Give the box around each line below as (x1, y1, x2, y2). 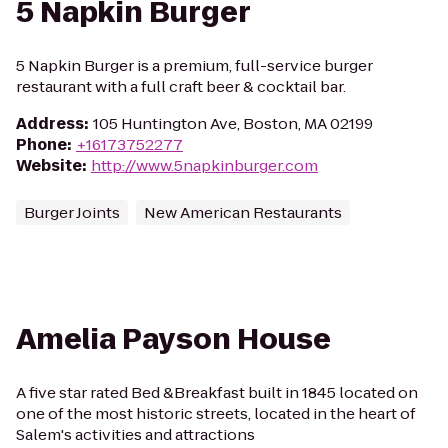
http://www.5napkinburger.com (91, 155, 318, 176)
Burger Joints (24, 202, 120, 223)
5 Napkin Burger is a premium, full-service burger (16, 55, 373, 76)
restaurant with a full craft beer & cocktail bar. (16, 76, 346, 97)
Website (16, 155, 82, 176)
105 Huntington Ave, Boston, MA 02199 (93, 113, 373, 134)
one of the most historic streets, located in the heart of (16, 403, 416, 424)
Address (16, 113, 84, 134)
